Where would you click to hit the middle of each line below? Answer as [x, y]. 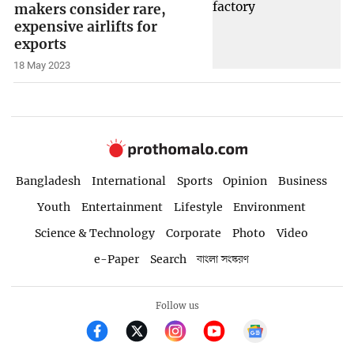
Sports [194, 181]
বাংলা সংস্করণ [223, 259]
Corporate [194, 233]
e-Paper [116, 259]
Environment [270, 207]
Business [303, 181]
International [128, 181]
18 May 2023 [42, 66]
